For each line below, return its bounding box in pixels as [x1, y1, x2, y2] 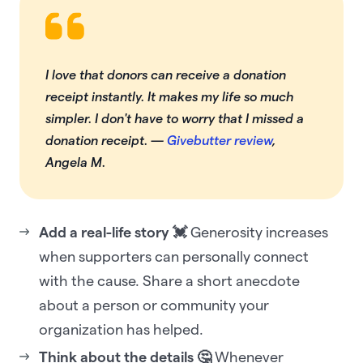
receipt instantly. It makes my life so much [45, 90, 293, 105]
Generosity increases [187, 224, 328, 241]
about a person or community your [39, 297, 269, 314]
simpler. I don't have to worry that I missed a [45, 112, 304, 126]
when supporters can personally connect [39, 249, 309, 265]
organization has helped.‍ [39, 322, 203, 338]
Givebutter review [167, 134, 272, 148]
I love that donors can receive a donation [45, 68, 286, 83]
